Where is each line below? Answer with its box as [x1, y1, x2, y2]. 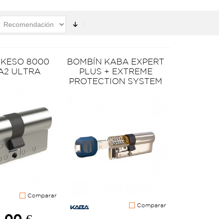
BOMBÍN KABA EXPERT [67, 57, 165, 66]
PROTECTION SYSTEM [69, 76, 163, 86]
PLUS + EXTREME [79, 66, 153, 76]
